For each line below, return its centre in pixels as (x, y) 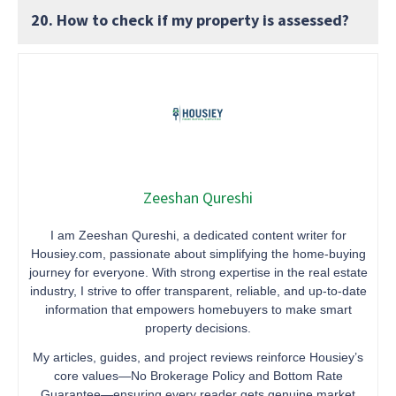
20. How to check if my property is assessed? (190, 19)
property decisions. (198, 327)
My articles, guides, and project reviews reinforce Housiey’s (198, 357)
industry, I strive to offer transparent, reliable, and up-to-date (198, 290)
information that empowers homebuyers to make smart (198, 309)
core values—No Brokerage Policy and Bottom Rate (198, 375)
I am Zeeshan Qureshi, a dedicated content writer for (198, 235)
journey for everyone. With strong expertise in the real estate (198, 272)
